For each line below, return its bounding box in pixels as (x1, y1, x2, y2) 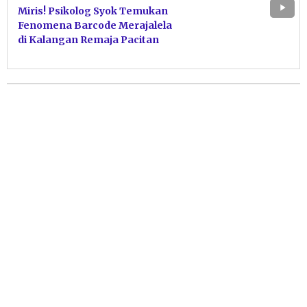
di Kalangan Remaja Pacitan (18, 33, 159, 46)
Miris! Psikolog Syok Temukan (18, 4, 168, 17)
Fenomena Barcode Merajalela (18, 19, 172, 32)
